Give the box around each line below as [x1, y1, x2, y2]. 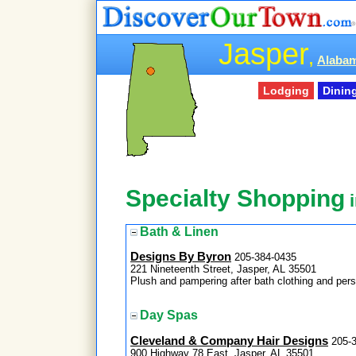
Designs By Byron [130, 250, 231, 263]
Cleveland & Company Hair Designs [130, 334, 328, 347]
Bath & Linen [140, 224, 219, 238]
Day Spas [140, 308, 198, 323]
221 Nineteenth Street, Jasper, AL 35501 [130, 262, 316, 275]
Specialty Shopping [126, 185, 345, 212]
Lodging [262, 83, 309, 97]
